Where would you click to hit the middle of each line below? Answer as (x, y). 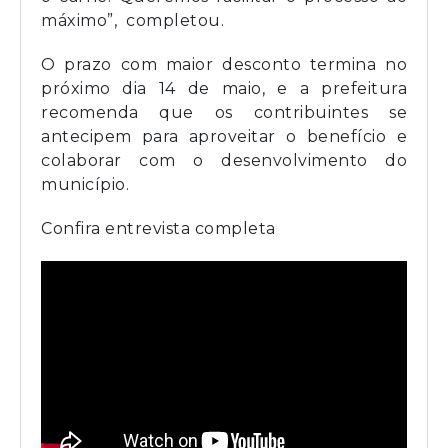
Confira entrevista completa (158, 229)
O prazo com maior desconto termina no (224, 65)
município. (85, 185)
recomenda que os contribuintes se (224, 113)
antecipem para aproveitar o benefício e (224, 137)
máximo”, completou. (132, 21)
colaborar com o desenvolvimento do (224, 161)
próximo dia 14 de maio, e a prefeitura (224, 89)
